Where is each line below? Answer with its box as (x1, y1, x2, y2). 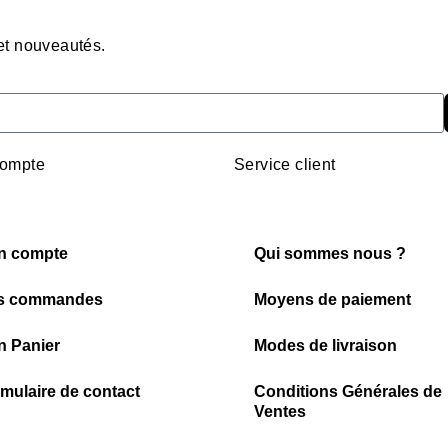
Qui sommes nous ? (254, 245, 406, 262)
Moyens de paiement (254, 291, 411, 308)
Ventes (254, 403, 306, 420)
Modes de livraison (254, 337, 397, 354)
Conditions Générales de (254, 383, 442, 400)
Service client (234, 155, 336, 173)
